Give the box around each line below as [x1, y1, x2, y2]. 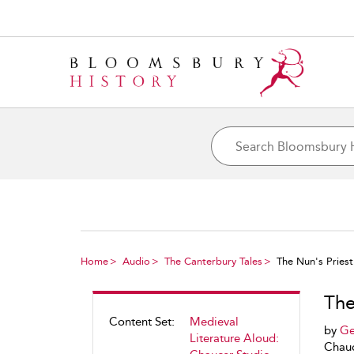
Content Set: [109, 314, 175, 329]
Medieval [190, 314, 239, 329]
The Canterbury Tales [164, 255, 262, 267]
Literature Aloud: [190, 331, 279, 345]
